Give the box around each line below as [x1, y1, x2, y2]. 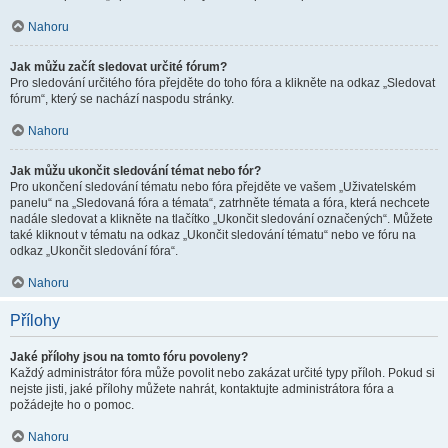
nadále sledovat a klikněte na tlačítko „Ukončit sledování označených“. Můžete [10, 212, 433, 226]
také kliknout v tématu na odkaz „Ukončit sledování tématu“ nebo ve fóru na [10, 228, 416, 242]
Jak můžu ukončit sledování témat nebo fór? [10, 164, 261, 178]
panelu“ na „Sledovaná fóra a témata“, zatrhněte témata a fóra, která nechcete [10, 196, 430, 210]
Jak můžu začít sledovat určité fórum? [10, 60, 227, 74]
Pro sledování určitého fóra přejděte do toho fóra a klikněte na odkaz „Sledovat [10, 76, 435, 90]
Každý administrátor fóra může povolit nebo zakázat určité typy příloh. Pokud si [10, 366, 435, 380]
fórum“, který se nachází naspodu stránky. [10, 92, 234, 106]
